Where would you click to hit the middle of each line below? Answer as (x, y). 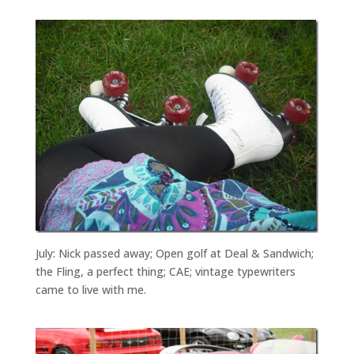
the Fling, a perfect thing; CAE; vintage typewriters (165, 271)
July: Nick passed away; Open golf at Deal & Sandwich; (174, 253)
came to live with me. (90, 289)
